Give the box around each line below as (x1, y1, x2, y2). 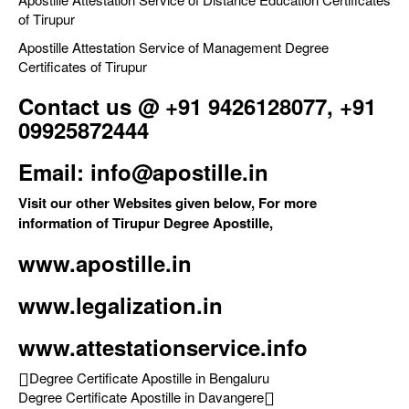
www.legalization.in (18, 289, 223, 321)
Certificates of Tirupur (18, 57, 147, 77)
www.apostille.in (18, 247, 192, 279)
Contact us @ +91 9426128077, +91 (18, 90, 376, 122)
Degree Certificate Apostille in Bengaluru (29, 368, 269, 388)
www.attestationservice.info (18, 331, 308, 363)
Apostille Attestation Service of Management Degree (18, 37, 329, 58)
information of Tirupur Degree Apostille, (18, 213, 273, 234)
